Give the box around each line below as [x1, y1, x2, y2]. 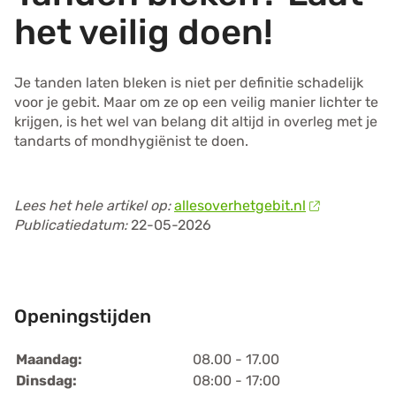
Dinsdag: [15, 371, 77, 389]
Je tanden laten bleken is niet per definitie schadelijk [14, 74, 363, 92]
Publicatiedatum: [14, 217, 131, 234]
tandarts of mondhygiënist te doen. [14, 133, 248, 150]
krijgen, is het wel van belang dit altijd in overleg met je [14, 113, 377, 131]
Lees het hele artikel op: [14, 197, 171, 215]
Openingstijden [14, 304, 151, 327]
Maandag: [15, 350, 82, 368]
